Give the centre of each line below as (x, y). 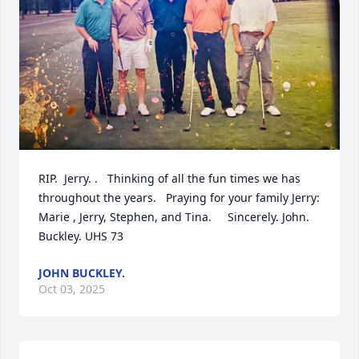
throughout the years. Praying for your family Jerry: (179, 197)
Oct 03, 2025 (72, 288)
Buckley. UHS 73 (81, 236)
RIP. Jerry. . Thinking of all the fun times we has (169, 178)
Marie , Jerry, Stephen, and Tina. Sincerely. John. (174, 216)
